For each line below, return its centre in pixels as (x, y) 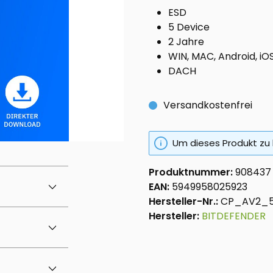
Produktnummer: (192, 172)
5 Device (189, 27)
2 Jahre (186, 41)
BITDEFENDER (234, 216)
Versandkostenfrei (208, 105)
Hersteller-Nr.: (185, 201)
